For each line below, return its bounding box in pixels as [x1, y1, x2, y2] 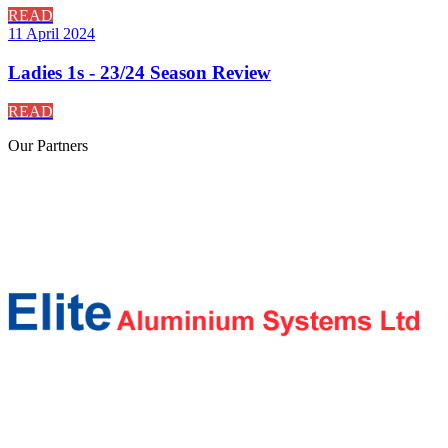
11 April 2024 [8, 25, 95, 43]
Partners [37, 136, 88, 154]
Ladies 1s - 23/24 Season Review [8, 61, 271, 83]
